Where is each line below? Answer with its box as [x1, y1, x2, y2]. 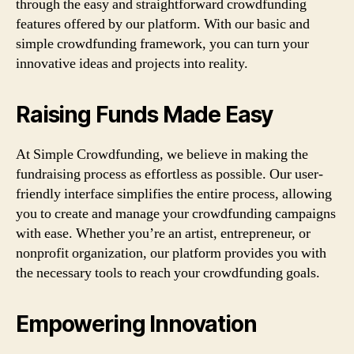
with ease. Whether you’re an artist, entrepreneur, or [16, 224, 311, 243]
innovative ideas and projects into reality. [16, 55, 248, 73]
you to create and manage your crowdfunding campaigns [16, 205, 336, 223]
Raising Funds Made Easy [16, 101, 273, 128]
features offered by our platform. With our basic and [16, 15, 310, 33]
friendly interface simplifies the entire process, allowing [16, 185, 332, 203]
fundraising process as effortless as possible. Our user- [16, 165, 323, 183]
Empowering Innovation [16, 311, 257, 337]
